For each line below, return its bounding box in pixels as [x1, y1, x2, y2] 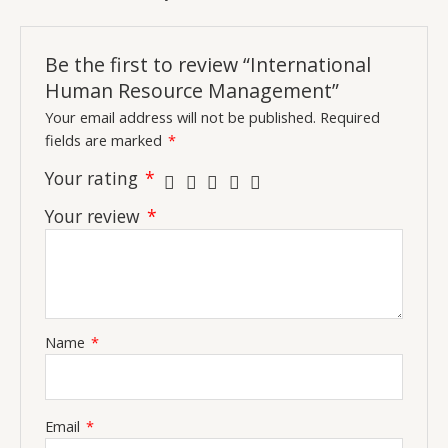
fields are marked [45, 129, 167, 150]
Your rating [45, 165, 144, 190]
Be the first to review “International [45, 50, 372, 78]
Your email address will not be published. [45, 106, 317, 127]
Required [320, 106, 381, 127]
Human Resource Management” [45, 76, 340, 104]
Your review [45, 203, 146, 228]
